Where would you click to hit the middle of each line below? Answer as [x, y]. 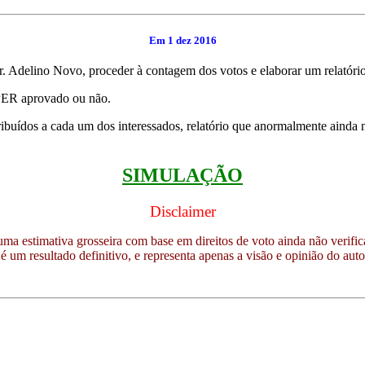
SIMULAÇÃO [182, 175]
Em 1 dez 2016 [182, 41]
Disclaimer [182, 211]
